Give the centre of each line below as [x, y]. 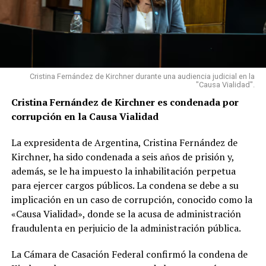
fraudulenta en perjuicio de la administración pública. [126, 228]
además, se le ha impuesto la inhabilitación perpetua [123, 171]
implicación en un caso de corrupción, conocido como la [132, 199]
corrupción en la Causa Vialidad [85, 116]
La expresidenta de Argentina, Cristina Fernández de [124, 142]
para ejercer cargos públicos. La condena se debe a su [125, 185]
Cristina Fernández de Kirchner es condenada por [125, 102]
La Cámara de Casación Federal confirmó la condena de [129, 254]
